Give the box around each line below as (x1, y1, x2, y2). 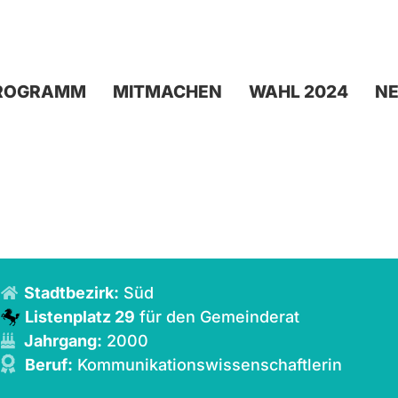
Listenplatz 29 (25, 306, 136, 326)
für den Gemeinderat (135, 306, 300, 326)
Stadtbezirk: (24, 283, 120, 302)
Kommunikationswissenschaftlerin (73, 354, 343, 374)
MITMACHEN (112, 80, 222, 102)
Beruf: (25, 354, 74, 374)
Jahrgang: (24, 330, 103, 350)
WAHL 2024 (248, 80, 348, 102)
